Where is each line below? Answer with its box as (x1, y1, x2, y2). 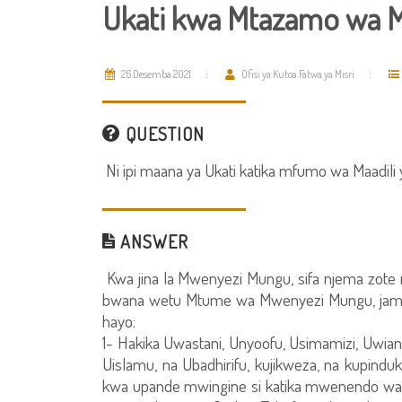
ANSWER (116, 230, 188, 253)
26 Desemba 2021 (119, 67, 191, 81)
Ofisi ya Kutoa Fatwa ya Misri (240, 67, 354, 81)
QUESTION (121, 122, 205, 145)
